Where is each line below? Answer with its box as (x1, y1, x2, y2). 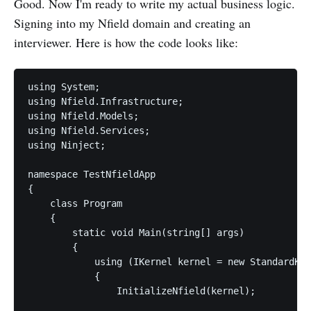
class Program (28, 197, 122, 209)
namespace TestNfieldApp (28, 168, 155, 180)
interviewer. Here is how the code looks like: (14, 33, 238, 51)
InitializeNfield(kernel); (28, 285, 255, 296)
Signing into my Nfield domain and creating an (14, 14, 251, 31)
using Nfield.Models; (28, 110, 139, 121)
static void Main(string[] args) (28, 226, 244, 238)
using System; (28, 81, 100, 92)
